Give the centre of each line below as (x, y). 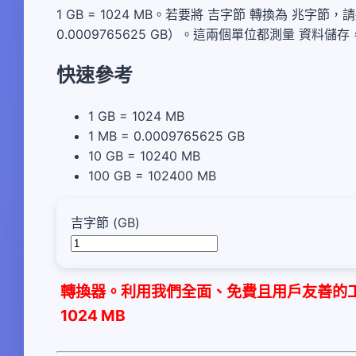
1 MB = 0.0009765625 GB (166, 136)
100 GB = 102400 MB (152, 176)
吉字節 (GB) (105, 223)
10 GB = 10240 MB (144, 156)
